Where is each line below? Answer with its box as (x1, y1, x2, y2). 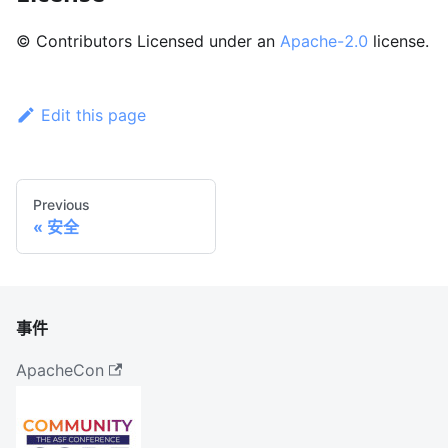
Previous (33, 195, 90, 213)
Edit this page (40, 104, 146, 125)
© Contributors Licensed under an (16, 30, 280, 51)
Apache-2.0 (280, 30, 368, 51)
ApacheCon (16, 360, 104, 380)
